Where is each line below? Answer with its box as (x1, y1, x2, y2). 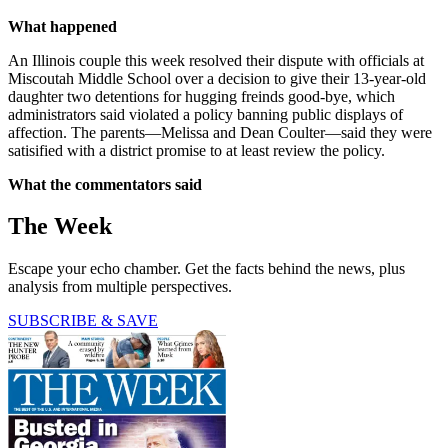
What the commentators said (8, 175, 202, 193)
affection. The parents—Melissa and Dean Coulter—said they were (8, 123, 432, 141)
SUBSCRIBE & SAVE (8, 312, 158, 330)
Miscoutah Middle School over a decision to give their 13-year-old (8, 69, 426, 87)
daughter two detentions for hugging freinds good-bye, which (8, 87, 395, 105)
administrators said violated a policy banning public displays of (8, 105, 403, 123)
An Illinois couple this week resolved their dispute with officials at (8, 51, 424, 69)
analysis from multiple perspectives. (8, 278, 232, 296)
